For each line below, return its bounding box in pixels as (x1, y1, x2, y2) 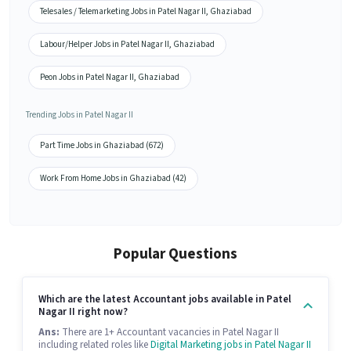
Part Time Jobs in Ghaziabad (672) (40, 139, 164, 152)
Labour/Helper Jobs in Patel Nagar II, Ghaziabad (40, 38, 215, 51)
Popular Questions (114, 244, 237, 266)
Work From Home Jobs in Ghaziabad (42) (40, 172, 186, 185)
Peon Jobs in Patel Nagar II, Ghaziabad (40, 71, 179, 84)
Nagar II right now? (38, 305, 128, 320)
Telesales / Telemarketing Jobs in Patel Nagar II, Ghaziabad (40, 5, 251, 18)
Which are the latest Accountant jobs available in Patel (38, 292, 291, 307)
